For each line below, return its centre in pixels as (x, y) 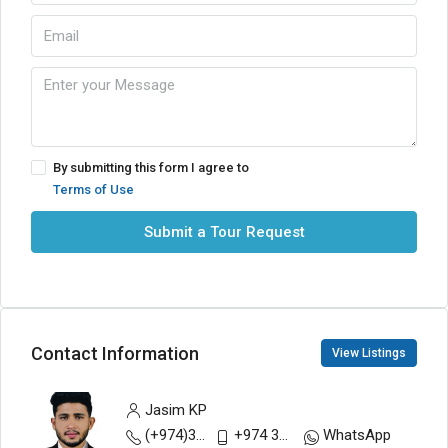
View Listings (369, 353)
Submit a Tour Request (224, 232)
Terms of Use (93, 189)
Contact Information (115, 353)
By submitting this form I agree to (151, 167)
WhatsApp (357, 435)
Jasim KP (176, 410)
